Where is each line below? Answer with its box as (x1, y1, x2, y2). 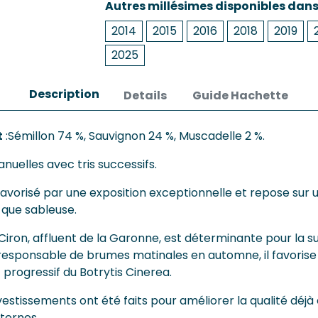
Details (123, 87, 167, 104)
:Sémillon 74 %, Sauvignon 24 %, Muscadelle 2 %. (3, 128, 265, 145)
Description (28, 86, 99, 103)
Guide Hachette (192, 87, 288, 104)
